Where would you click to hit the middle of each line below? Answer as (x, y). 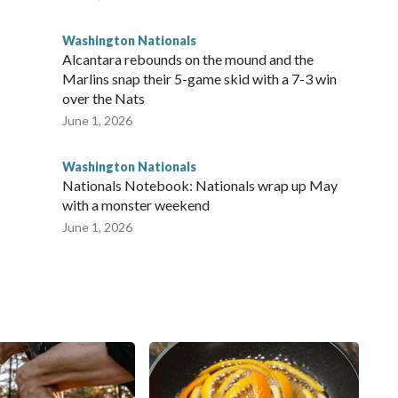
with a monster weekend (136, 205)
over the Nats (103, 99)
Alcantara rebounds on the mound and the (188, 60)
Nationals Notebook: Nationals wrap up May (200, 186)
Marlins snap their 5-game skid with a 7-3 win (199, 79)
